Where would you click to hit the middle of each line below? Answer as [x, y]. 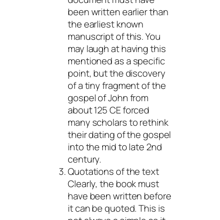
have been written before [120, 196]
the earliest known [106, 24]
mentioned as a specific [116, 61]
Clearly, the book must [113, 183]
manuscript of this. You [114, 36]
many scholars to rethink [118, 122]
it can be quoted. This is [116, 208]
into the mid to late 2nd [115, 147]
